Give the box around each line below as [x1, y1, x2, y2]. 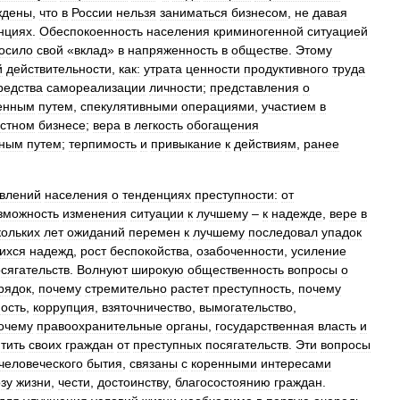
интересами [261, 356, 331, 371]
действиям [234, 137, 296, 151]
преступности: [195, 187, 278, 202]
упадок [321, 225, 362, 239]
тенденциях [122, 187, 191, 202]
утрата [144, 62, 182, 76]
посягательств [205, 337, 288, 352]
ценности [186, 62, 240, 76]
